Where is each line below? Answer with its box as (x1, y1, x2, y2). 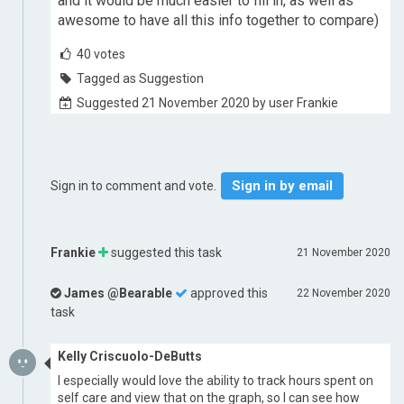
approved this (188, 286, 268, 300)
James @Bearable (64, 286, 172, 300)
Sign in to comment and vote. (50, 179, 219, 193)
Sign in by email (232, 178, 333, 194)
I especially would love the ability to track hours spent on (58, 373, 373, 388)
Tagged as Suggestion (77, 71, 204, 86)
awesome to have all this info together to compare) (58, 12, 379, 29)
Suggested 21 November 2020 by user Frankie (74, 96, 338, 110)
